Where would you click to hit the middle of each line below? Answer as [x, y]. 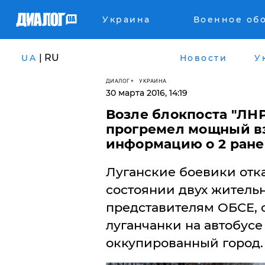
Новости [203, 58]
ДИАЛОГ [118, 80]
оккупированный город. [184, 243]
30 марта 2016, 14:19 [146, 93]
